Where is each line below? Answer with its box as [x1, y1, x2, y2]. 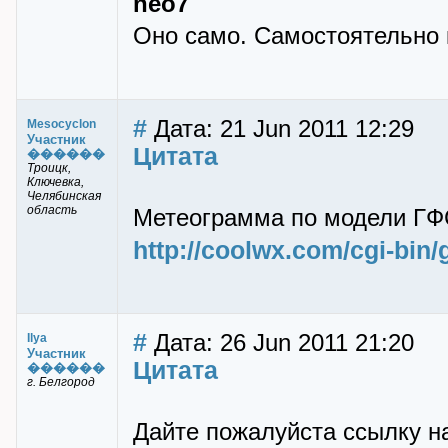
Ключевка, [27, 175, 84, 189]
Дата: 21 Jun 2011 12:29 [147, 116, 414, 142]
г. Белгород [27, 375, 95, 389]
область [27, 203, 77, 217]
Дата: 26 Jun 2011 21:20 [147, 330, 414, 356]
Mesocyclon [27, 117, 96, 131]
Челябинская [27, 189, 101, 203]
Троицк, [27, 161, 71, 175]
